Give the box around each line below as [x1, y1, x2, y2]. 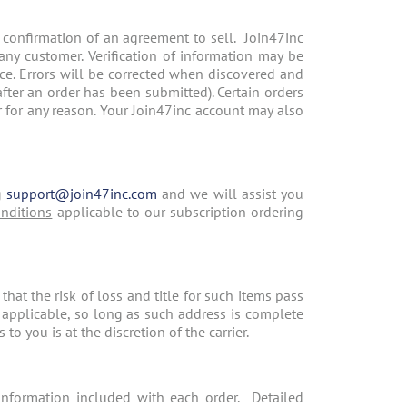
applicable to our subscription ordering [52, 203, 304, 222]
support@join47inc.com [5, 184, 157, 203]
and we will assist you [162, 184, 304, 203]
